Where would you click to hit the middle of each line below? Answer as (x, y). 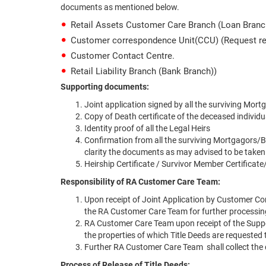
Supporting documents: (105, 87)
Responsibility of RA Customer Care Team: (140, 182)
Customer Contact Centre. (123, 56)
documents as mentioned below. (120, 7)
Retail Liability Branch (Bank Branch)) (144, 71)
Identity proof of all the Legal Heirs (147, 128)
